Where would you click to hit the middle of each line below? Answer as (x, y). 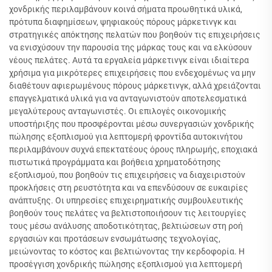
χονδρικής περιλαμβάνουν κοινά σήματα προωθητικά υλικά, (126, 9)
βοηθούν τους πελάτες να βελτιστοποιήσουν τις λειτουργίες (128, 213)
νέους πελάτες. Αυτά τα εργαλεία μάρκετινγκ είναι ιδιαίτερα (129, 60)
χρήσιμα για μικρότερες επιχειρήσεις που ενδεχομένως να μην (132, 73)
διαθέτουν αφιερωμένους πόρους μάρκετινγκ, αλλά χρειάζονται (135, 86)
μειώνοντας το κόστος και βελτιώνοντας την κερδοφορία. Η (127, 251)
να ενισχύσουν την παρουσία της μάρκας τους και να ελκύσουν (131, 47)
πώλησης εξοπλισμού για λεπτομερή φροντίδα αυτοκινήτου (126, 137)
